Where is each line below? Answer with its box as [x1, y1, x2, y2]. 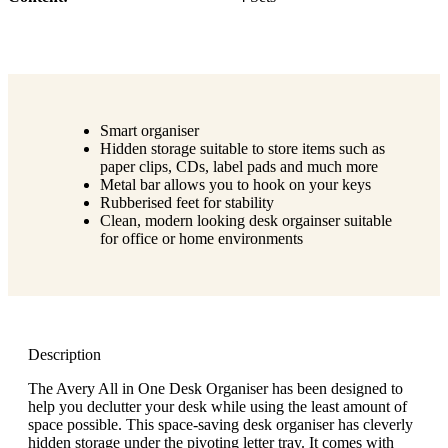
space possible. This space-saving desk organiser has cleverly [28, 415, 413, 433]
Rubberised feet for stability [100, 193, 274, 211]
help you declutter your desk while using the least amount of [28, 397, 407, 415]
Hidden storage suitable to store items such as [100, 139, 385, 157]
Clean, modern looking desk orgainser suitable [100, 211, 392, 229]
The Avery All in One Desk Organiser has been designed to [28, 379, 403, 397]
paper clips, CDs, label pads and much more [100, 157, 378, 175]
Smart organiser [100, 121, 199, 139]
